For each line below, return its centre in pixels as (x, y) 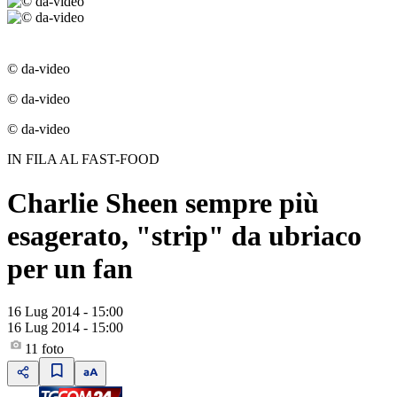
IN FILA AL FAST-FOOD (83, 160)
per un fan (70, 268)
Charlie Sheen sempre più (163, 202)
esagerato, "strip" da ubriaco (184, 235)
